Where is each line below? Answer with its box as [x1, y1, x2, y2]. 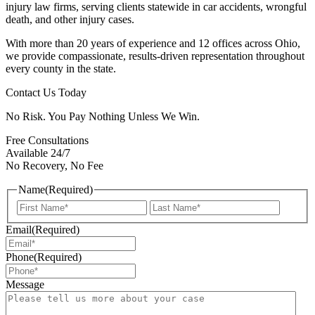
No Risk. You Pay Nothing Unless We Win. [6, 110, 200, 123]
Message [6, 278, 44, 290]
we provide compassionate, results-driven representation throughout [6, 50, 304, 63]
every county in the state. [6, 63, 116, 75]
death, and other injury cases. [6, 13, 134, 26]
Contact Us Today [6, 86, 86, 99]
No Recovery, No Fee [6, 160, 103, 172]
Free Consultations [6, 134, 89, 147]
